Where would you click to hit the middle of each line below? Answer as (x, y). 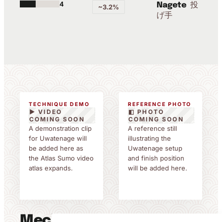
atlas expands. (51, 168)
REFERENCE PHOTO (160, 104)
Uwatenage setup (155, 148)
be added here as (56, 148)
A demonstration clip (60, 128)
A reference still (152, 128)
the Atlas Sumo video (61, 158)
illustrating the (149, 138)
